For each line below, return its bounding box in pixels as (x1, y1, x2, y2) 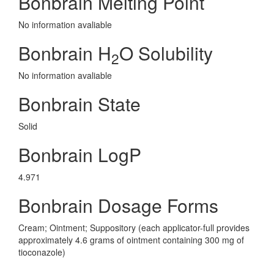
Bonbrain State (18, 91, 141, 117)
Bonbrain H (18, 40, 111, 66)
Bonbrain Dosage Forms (18, 192, 218, 218)
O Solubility (119, 40, 213, 66)
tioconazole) (18, 246, 65, 258)
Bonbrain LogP (18, 141, 141, 168)
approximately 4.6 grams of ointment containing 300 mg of (18, 234, 244, 246)
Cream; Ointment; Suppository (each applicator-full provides (18, 221, 250, 234)
